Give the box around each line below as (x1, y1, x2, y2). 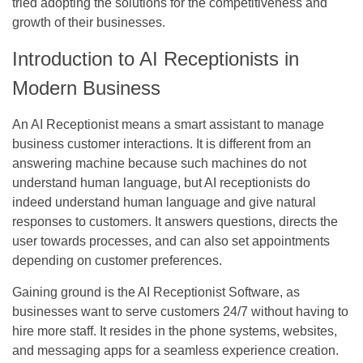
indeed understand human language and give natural (12, 194, 316, 209)
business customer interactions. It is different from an (12, 136, 311, 151)
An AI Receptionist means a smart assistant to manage (12, 117, 324, 131)
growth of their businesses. (12, 15, 165, 29)
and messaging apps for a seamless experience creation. (12, 343, 339, 357)
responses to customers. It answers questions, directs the (12, 214, 338, 228)
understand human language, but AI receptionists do (12, 175, 310, 190)
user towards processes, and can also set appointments (12, 233, 330, 248)
